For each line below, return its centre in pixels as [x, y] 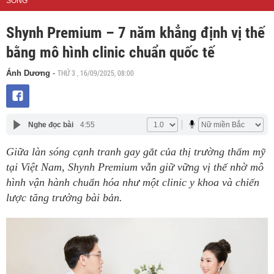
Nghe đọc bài [50, 124]
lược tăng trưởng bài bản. [64, 198]
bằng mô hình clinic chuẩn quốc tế [110, 52]
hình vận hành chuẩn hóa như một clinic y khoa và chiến [133, 182]
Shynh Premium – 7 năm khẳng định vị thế [135, 33]
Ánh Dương [28, 73]
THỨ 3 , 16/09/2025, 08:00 [96, 73]
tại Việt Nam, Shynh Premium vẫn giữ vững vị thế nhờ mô [135, 167]
